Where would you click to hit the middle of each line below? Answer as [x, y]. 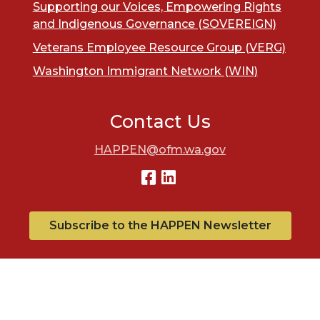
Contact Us [160, 121]
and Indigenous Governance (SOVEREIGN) [154, 24]
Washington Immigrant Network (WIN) [145, 71]
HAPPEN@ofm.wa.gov [160, 149]
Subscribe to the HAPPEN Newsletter [160, 225]
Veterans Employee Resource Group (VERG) [159, 47]
